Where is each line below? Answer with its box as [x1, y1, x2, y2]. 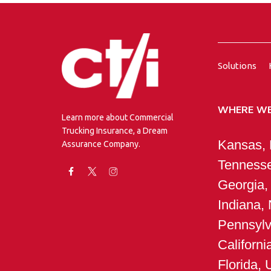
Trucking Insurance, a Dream [62, 125, 168, 135]
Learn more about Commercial [62, 112, 174, 122]
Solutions [218, 60, 256, 71]
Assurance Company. [62, 139, 140, 149]
